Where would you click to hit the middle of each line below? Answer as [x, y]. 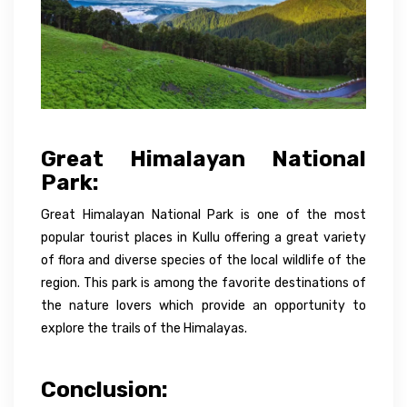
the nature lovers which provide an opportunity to [203, 306]
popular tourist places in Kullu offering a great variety [203, 238]
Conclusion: [104, 390]
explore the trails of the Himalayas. [144, 329]
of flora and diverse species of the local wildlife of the [203, 261]
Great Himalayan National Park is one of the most [203, 215]
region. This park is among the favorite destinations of [203, 283]
